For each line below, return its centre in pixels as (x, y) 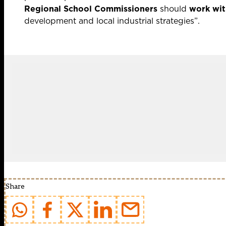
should (173, 9)
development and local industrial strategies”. (112, 21)
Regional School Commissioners (91, 9)
